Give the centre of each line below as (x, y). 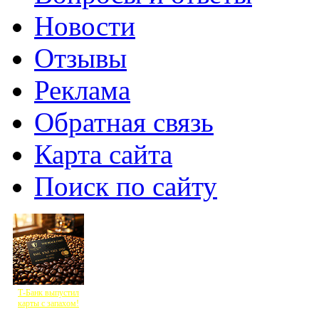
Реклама (82, 90)
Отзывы (80, 58)
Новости (85, 26)
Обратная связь (124, 122)
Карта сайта (103, 155)
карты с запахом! (48, 304)
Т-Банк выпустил (48, 293)
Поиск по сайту (126, 187)
